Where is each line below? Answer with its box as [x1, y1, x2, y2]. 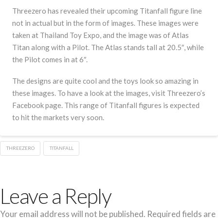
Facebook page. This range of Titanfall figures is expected [12, 101, 200, 110]
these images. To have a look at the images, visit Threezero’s [12, 89, 205, 98]
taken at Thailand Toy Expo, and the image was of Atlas [12, 30, 189, 39]
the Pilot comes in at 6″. [12, 54, 88, 64]
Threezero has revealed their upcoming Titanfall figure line [12, 6, 202, 15]
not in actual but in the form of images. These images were [12, 18, 199, 27]
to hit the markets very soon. [12, 113, 104, 122]
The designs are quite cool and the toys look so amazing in [12, 76, 199, 86]
